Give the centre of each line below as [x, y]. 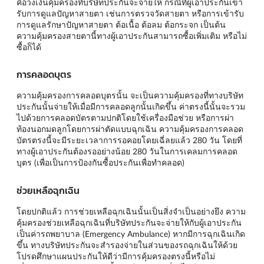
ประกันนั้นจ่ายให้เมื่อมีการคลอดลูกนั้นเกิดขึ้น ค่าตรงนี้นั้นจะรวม [131, 107]
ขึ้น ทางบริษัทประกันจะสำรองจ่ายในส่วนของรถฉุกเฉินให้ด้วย [127, 245]
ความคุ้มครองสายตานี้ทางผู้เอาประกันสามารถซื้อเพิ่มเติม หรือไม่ [132, 35]
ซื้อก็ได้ [29, 47]
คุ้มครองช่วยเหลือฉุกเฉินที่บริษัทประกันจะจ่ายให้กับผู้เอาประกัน [129, 222]
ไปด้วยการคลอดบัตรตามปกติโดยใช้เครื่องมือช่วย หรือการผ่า [125, 118]
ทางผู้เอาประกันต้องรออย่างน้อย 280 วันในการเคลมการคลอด [127, 151]
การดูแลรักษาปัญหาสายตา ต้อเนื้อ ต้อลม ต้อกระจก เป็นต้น [121, 24]
